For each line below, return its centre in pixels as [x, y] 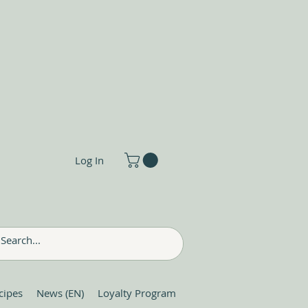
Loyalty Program [137, 293]
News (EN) [60, 293]
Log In [90, 160]
